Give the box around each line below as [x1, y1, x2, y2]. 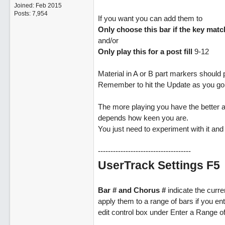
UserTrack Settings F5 [97, 159, 220, 172]
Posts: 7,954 [14, 10, 48, 17]
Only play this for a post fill [97, 47, 192, 56]
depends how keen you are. [97, 114, 188, 122]
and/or [97, 36, 119, 45]
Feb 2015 [35, 2, 62, 9]
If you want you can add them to [97, 14, 202, 23]
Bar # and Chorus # [97, 186, 166, 194]
